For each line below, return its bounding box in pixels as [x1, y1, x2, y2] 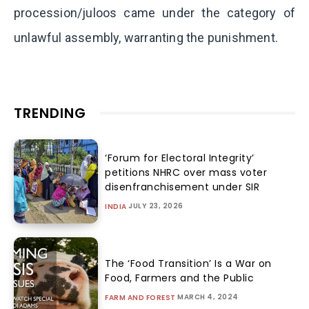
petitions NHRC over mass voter [105, 165, 268, 179]
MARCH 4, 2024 [177, 291, 239, 302]
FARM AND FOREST [105, 292, 176, 303]
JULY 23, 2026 [128, 200, 183, 211]
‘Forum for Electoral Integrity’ [105, 150, 255, 165]
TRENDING [14, 103, 86, 123]
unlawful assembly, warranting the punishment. [14, 30, 279, 45]
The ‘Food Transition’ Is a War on [105, 256, 272, 270]
